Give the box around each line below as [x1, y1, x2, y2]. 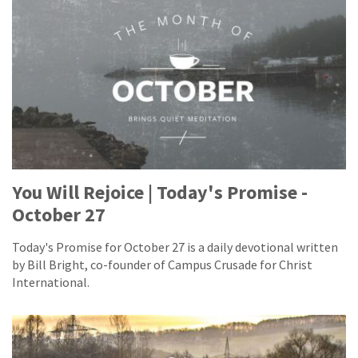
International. [12, 274, 89, 291]
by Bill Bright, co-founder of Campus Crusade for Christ [12, 257, 312, 273]
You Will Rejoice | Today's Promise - [12, 180, 308, 205]
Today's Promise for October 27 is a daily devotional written [12, 239, 338, 256]
